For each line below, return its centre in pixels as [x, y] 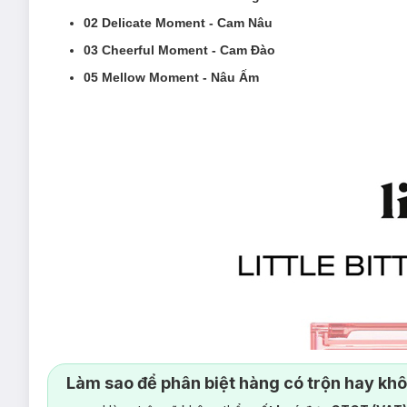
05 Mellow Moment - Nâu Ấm [171, 77]
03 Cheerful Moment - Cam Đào [181, 50]
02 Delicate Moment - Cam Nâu [178, 23]
